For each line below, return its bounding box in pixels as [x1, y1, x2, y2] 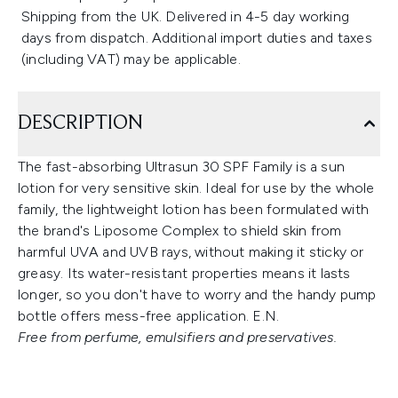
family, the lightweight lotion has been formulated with [18, 201, 370, 218]
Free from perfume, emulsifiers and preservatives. [18, 329, 337, 346]
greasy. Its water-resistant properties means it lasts [18, 265, 351, 282]
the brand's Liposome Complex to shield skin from [18, 222, 342, 239]
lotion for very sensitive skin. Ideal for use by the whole [18, 179, 375, 196]
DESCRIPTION [18, 113, 143, 134]
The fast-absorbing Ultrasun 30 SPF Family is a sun [18, 158, 346, 175]
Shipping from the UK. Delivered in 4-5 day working [21, 8, 350, 25]
